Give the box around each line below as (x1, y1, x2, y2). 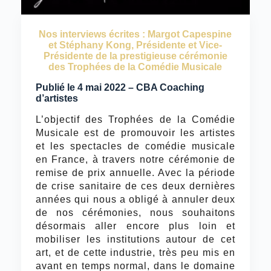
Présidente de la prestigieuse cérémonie (43, 50, 227, 61)
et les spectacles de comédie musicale (35, 140, 236, 151)
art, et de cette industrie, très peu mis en (35, 247, 236, 258)
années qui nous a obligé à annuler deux (35, 194, 236, 204)
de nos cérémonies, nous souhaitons (35, 207, 236, 218)
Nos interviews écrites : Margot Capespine (39, 28, 232, 39)
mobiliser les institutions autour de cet (35, 233, 236, 244)
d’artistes (35, 93, 78, 103)
